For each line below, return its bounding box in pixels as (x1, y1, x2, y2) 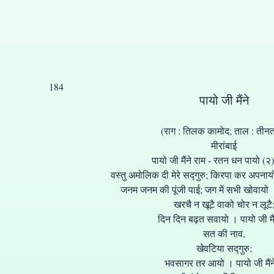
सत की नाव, (202, 227, 245, 240)
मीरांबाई (211, 139, 237, 152)
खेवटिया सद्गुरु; (196, 242, 252, 254)
